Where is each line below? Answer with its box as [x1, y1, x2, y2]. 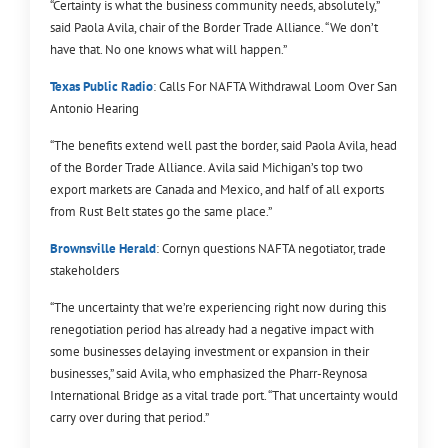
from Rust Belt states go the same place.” [50, 202, 272, 220]
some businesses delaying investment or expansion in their [50, 342, 369, 360]
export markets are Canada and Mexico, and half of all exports [50, 180, 384, 198]
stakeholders [50, 261, 119, 279]
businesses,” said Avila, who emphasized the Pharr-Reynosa [50, 364, 367, 382]
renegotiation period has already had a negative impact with [50, 320, 374, 338]
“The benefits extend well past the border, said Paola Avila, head [50, 136, 397, 154]
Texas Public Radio [50, 77, 153, 95]
